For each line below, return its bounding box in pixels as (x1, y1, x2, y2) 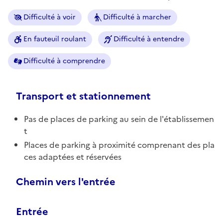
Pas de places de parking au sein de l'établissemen (24, 112, 214, 125)
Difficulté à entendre (113, 33, 184, 44)
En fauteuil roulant (23, 33, 86, 44)
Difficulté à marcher (103, 11, 171, 22)
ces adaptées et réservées (24, 150, 121, 163)
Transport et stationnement (16, 88, 151, 104)
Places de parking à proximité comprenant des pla (24, 138, 215, 151)
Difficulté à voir (23, 11, 76, 22)
